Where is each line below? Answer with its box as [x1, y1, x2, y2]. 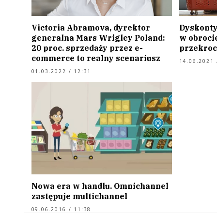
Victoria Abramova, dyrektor [31, 22, 150, 32]
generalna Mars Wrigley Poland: [31, 32, 165, 43]
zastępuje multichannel [31, 191, 127, 201]
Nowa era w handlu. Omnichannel [31, 181, 169, 191]
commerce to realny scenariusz [31, 53, 160, 63]
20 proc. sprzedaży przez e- [31, 43, 143, 53]
